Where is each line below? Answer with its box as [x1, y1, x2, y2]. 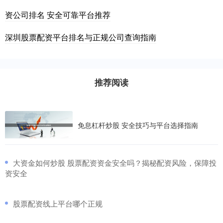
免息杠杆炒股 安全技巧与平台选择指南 [78, 120, 198, 130]
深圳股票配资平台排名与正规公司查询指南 [5, 31, 156, 43]
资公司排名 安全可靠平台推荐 [5, 8, 111, 20]
